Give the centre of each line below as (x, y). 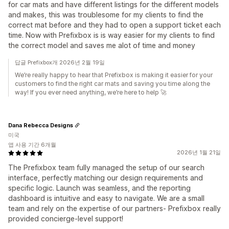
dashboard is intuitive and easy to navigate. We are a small (106, 198)
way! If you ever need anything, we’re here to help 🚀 (91, 92)
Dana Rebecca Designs (41, 125)
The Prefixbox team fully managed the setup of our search (106, 167)
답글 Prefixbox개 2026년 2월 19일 (60, 62)
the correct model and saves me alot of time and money (102, 45)
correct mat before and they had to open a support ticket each (114, 25)
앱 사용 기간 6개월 (32, 145)
